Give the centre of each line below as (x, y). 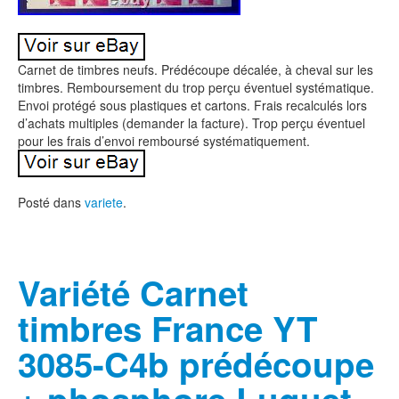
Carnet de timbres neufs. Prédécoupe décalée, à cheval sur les (195, 69)
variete (104, 202)
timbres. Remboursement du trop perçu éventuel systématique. (196, 87)
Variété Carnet (133, 293)
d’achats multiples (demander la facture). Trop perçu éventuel (191, 123)
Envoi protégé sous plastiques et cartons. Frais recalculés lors (192, 105)
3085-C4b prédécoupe (196, 364)
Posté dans (51, 202)
